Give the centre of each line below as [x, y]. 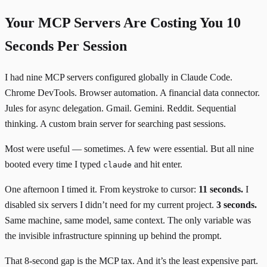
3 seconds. [237, 204]
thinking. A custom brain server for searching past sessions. [115, 123]
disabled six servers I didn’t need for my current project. [111, 204]
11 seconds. [221, 189]
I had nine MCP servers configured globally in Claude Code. [119, 77]
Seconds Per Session [66, 46]
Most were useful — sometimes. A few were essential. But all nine [129, 148]
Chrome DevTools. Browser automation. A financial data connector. [132, 92]
